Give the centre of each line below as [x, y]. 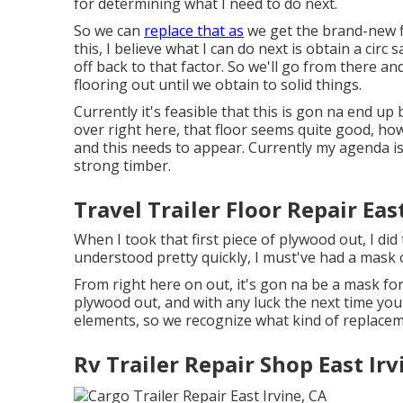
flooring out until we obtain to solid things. [218, 85]
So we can [109, 31]
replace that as [194, 31]
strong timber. [122, 166]
